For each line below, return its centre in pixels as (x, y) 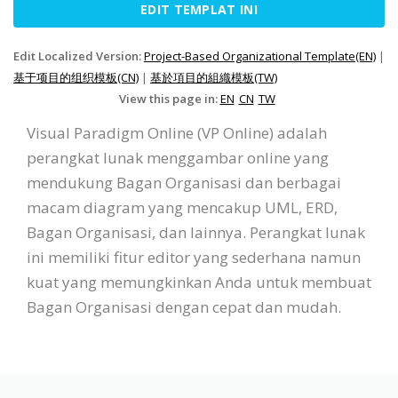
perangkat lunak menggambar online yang (178, 157)
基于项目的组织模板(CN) (76, 77)
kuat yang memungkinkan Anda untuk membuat (199, 282)
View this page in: (169, 98)
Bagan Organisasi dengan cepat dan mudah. (184, 306)
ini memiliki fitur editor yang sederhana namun (194, 257)
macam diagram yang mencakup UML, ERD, (182, 207)
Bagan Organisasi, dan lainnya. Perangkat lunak (196, 232)
